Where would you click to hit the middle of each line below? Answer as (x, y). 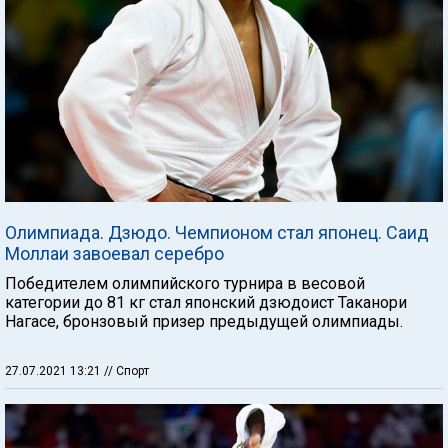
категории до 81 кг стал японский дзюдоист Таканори (206, 302)
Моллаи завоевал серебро (114, 253)
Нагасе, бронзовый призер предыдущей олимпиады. (204, 321)
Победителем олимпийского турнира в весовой (185, 283)
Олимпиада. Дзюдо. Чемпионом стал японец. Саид (217, 232)
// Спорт (126, 371)
